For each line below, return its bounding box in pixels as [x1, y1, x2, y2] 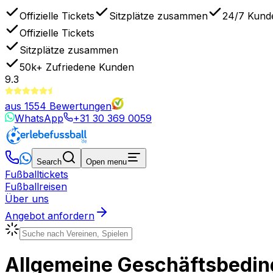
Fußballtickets [5, 168, 68, 180]
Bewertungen [49, 100, 112, 112]
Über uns [5, 192, 49, 205]
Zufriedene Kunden [46, 61, 134, 73]
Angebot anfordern [5, 209, 94, 222]
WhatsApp [15, 112, 63, 124]
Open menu [86, 157, 127, 166]
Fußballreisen [5, 180, 67, 193]
